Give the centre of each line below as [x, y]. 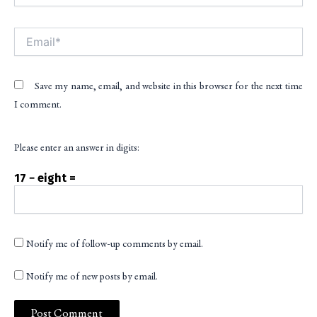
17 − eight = [45, 178]
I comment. [38, 106]
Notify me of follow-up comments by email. [115, 245]
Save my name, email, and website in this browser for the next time [168, 87]
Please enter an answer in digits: [77, 149]
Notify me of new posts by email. [92, 278]
